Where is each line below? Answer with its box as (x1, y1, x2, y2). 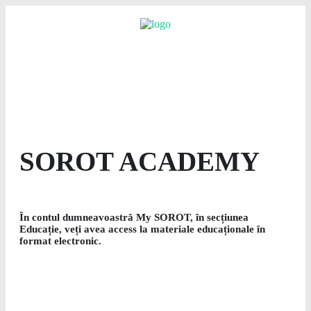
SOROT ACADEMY (19, 146, 260, 176)
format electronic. (19, 235, 101, 246)
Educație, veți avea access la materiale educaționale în (19, 224, 265, 235)
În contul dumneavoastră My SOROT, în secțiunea (19, 212, 249, 223)
